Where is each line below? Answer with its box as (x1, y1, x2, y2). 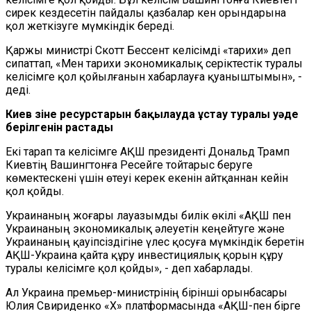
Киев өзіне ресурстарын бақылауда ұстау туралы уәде (6, 108, 299, 121)
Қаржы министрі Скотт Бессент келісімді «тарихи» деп (6, 44, 291, 57)
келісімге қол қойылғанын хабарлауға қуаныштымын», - (6, 70, 302, 83)
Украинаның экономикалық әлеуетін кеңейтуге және (6, 222, 285, 235)
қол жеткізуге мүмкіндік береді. (6, 19, 174, 33)
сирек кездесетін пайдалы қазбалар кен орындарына (6, 6, 286, 19)
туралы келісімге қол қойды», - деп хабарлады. (6, 262, 253, 275)
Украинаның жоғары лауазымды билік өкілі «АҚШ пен (6, 209, 291, 222)
